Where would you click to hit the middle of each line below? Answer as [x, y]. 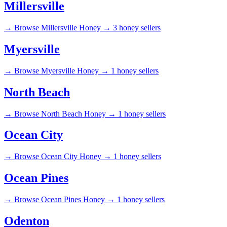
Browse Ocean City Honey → [63, 157]
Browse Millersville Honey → [63, 27]
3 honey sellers [137, 27]
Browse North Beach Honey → [65, 113]
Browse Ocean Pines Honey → [65, 200]
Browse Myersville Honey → [62, 70]
